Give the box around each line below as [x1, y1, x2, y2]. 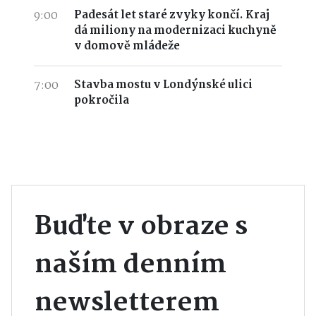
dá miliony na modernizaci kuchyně [73, 22, 276, 40]
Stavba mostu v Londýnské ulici [73, 76, 253, 95]
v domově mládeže [73, 37, 180, 56]
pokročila [73, 92, 129, 110]
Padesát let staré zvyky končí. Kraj [73, 6, 269, 25]
